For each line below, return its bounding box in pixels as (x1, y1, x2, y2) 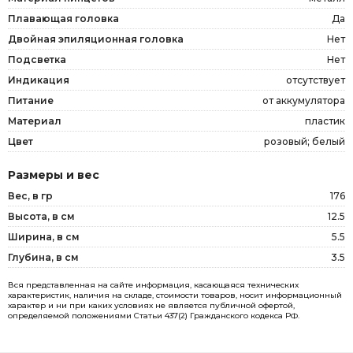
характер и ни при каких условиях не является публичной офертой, (8, 299, 295, 310)
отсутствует (286, 73, 345, 86)
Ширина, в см (8, 230, 80, 243)
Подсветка (8, 53, 66, 65)
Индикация (8, 73, 69, 86)
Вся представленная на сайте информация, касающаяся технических (8, 279, 299, 290)
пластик (305, 114, 345, 127)
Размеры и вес (8, 167, 99, 182)
